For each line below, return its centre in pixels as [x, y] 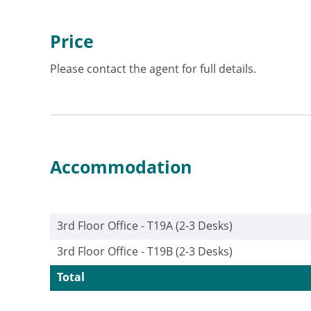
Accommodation [121, 167]
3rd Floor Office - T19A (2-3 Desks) [145, 226]
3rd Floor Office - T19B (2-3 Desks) [145, 251]
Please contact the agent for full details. [153, 69]
